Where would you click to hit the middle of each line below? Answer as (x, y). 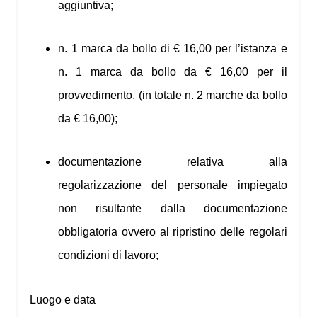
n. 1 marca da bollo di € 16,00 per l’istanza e (173, 49)
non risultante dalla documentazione (173, 209)
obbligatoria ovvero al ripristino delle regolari (173, 232)
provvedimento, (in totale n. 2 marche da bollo (173, 96)
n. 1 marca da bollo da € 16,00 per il (173, 72)
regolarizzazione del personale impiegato (173, 185)
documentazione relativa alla (173, 162)
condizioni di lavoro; (109, 255)
